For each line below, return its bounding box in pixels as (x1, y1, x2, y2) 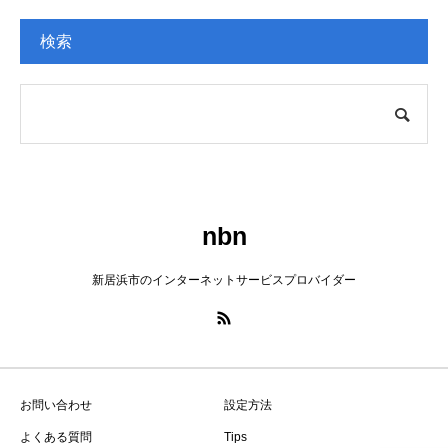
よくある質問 (20, 429, 92, 444)
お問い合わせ (20, 397, 92, 412)
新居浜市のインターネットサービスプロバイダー (92, 272, 356, 287)
